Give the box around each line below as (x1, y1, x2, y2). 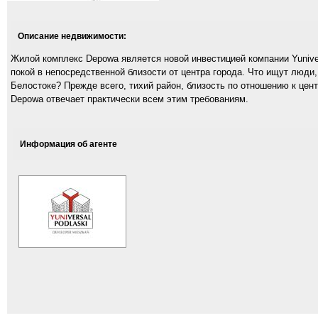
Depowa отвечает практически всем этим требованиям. (11, 93, 248, 104)
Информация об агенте (20, 139, 117, 150)
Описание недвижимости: (18, 31, 126, 41)
